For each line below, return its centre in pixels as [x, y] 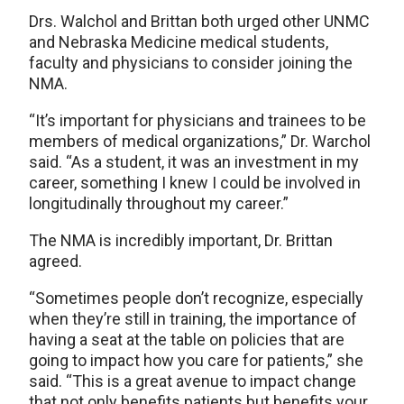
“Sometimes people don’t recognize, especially [196, 298]
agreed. [55, 261]
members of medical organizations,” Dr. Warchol [200, 141]
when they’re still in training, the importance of [193, 318]
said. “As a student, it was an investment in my [194, 161]
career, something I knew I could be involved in [195, 182]
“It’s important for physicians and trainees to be [197, 120]
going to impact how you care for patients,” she [196, 360]
